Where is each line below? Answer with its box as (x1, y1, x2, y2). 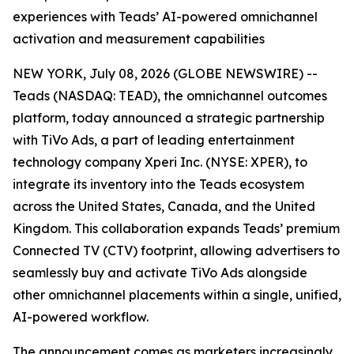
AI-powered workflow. (13, 309, 149, 325)
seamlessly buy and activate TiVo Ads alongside (13, 265, 307, 281)
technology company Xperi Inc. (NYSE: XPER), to (13, 154, 307, 170)
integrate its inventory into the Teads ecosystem (13, 176, 304, 192)
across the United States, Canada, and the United (13, 198, 315, 214)
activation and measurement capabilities (13, 31, 265, 47)
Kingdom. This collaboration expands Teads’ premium (13, 220, 340, 236)
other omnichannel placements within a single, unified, (13, 287, 341, 303)
